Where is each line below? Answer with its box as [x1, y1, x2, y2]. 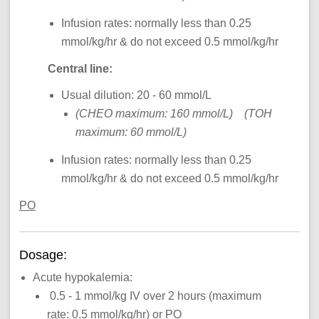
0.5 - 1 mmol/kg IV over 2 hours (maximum [46, 290, 261, 303]
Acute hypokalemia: [33, 271, 133, 284]
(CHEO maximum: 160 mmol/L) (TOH [75, 108, 272, 120]
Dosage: [19, 247, 70, 262]
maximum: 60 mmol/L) [75, 126, 187, 139]
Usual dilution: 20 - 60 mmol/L [61, 89, 212, 102]
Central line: [47, 63, 113, 75]
